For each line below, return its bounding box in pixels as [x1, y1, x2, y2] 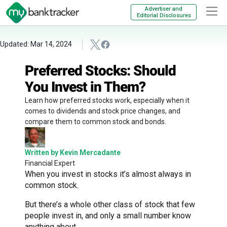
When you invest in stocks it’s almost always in [25, 169, 191, 179]
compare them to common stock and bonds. [25, 117, 166, 126]
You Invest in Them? [25, 78, 145, 95]
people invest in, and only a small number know [25, 210, 191, 220]
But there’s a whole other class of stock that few [25, 199, 195, 209]
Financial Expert [25, 159, 75, 167]
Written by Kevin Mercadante [25, 148, 121, 157]
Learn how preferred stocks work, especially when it [25, 96, 190, 104]
